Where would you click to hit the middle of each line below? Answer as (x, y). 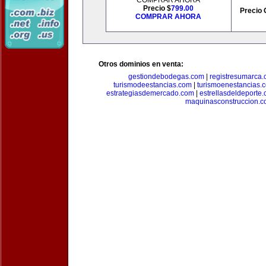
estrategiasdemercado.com (150, 93)
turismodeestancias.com (153, 85)
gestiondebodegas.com (166, 77)
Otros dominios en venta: (141, 64)
